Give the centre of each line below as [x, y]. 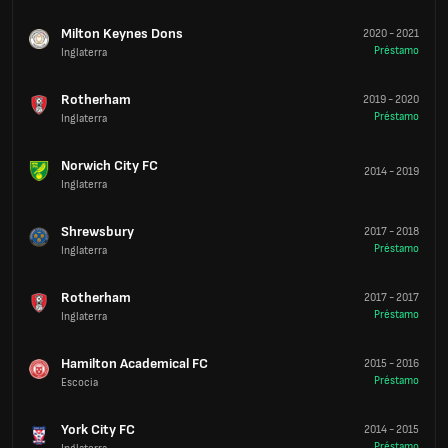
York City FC [98, 429]
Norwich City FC [109, 165]
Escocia [79, 382]
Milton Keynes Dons [122, 33]
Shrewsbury [97, 231]
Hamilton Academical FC [134, 363]
